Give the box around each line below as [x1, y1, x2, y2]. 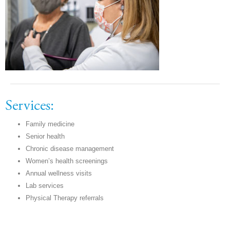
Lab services [26, 181, 64, 189]
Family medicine [26, 120, 74, 128]
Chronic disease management [26, 144, 114, 152]
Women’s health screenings [26, 157, 108, 165]
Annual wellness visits [26, 169, 92, 177]
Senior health [26, 132, 65, 140]
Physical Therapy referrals [26, 194, 104, 202]
